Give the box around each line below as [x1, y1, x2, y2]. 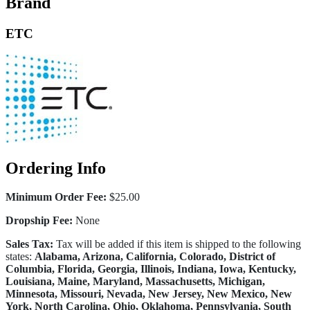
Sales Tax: [6, 238, 53, 250]
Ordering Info [6, 158, 106, 177]
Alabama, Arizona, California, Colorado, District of [35, 250, 275, 263]
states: [6, 250, 35, 263]
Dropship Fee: [6, 215, 73, 227]
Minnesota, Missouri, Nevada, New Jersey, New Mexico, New [6, 288, 292, 300]
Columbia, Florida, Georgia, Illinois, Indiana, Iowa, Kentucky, [6, 263, 296, 275]
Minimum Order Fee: [6, 191, 107, 203]
